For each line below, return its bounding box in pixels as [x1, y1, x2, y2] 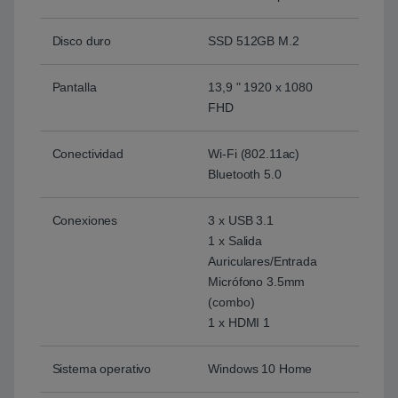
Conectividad [52, 147, 123, 162]
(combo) [208, 295, 255, 310]
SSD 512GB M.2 [208, 34, 299, 49]
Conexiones [52, 213, 118, 228]
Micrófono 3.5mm [208, 275, 306, 290]
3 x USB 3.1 [208, 213, 274, 228]
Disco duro [52, 34, 112, 49]
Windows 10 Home [208, 362, 313, 377]
